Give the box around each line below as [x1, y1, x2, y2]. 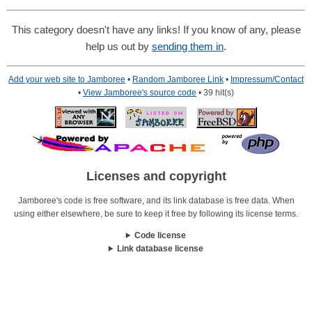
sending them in [152, 40, 224, 53]
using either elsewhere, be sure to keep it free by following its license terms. [14, 208, 298, 219]
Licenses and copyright [86, 169, 226, 184]
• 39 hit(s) [196, 88, 234, 98]
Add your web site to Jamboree [8, 75, 125, 85]
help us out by [86, 40, 152, 53]
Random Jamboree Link [132, 75, 224, 85]
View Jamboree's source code [83, 88, 196, 98]
